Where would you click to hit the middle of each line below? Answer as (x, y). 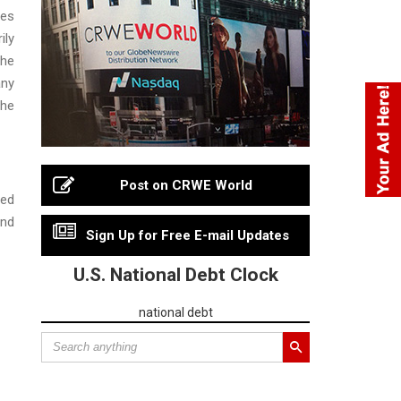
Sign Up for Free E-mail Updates (187, 235)
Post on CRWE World (186, 185)
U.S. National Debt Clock (175, 274)
